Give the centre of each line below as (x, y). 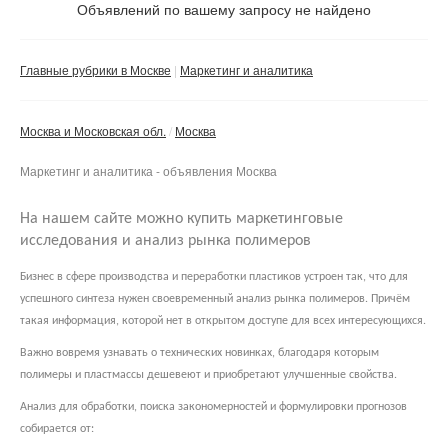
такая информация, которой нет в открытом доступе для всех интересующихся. (223, 320)
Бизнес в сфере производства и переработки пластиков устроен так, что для (214, 276)
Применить (168, 115)
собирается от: (57, 428)
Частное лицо (99, 17)
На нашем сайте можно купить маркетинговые (181, 218)
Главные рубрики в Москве (95, 69)
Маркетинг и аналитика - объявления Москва (148, 170)
